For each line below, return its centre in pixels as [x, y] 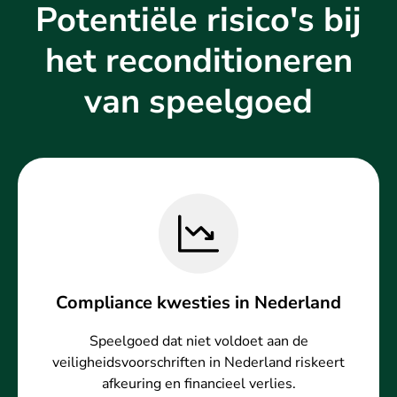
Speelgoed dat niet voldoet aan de [198, 342]
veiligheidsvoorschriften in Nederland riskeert [198, 363]
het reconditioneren [198, 61]
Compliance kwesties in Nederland [198, 303]
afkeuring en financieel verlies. [198, 384]
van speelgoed [198, 102]
